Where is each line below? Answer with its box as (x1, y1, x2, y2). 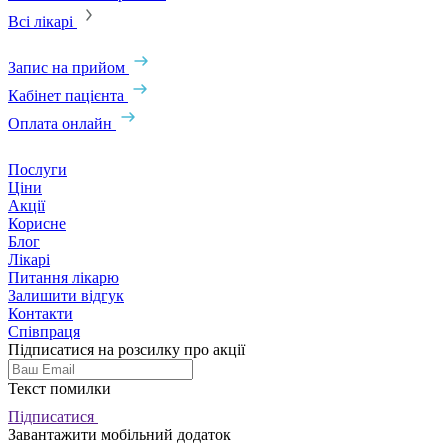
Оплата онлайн (8, 114, 112, 132)
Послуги (8, 160, 67, 178)
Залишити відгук (8, 286, 124, 304)
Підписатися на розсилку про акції (8, 340, 245, 358)
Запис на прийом (8, 58, 125, 76)
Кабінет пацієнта (8, 86, 124, 104)
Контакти (8, 304, 73, 322)
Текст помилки (8, 379, 111, 397)
